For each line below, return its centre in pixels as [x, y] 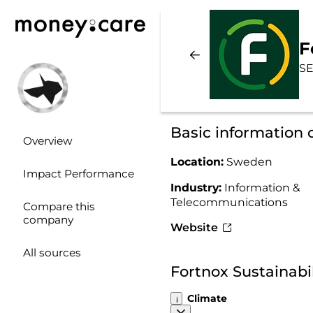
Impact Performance [78, 174]
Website [195, 228]
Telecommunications [229, 202]
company [48, 220]
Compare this [59, 207]
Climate [208, 298]
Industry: [197, 187]
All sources [52, 253]
